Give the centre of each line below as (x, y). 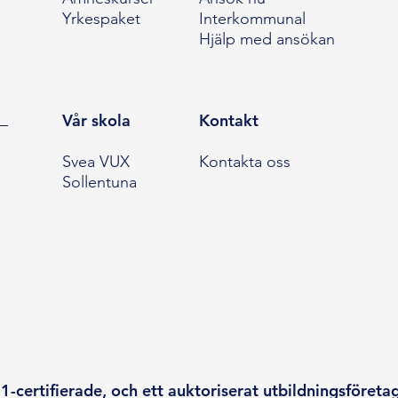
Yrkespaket (101, 19)
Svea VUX (96, 162)
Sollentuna (99, 183)
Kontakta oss (244, 162)
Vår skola (96, 121)
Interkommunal (252, 19)
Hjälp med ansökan (267, 40)
